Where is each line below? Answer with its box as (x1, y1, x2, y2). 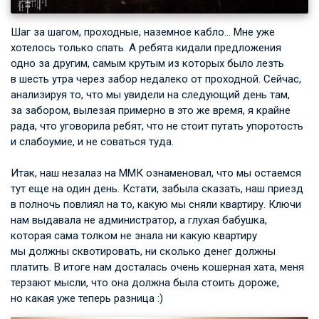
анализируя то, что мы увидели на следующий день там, (11, 88, 290, 102)
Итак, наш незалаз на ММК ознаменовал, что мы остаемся (11, 167, 301, 180)
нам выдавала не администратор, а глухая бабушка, (11, 214, 267, 227)
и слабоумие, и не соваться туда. (11, 135, 174, 149)
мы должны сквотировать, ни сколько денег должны (11, 245, 276, 258)
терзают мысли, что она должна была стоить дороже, (11, 276, 279, 290)
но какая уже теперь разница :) (11, 292, 163, 305)
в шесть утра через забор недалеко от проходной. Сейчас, (11, 73, 301, 86)
